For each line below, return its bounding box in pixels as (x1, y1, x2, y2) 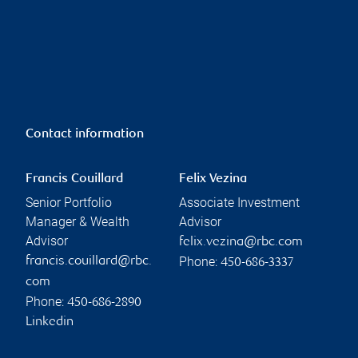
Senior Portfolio (26, 194, 112, 210)
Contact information (26, 127, 144, 141)
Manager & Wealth (26, 213, 129, 229)
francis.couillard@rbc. (26, 254, 152, 268)
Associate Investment (179, 194, 300, 210)
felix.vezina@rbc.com (179, 235, 303, 249)
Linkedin (26, 315, 74, 329)
